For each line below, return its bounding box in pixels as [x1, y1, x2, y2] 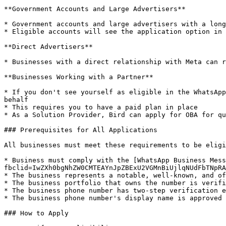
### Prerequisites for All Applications [4, 126, 157, 134]
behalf [4, 96, 28, 103]
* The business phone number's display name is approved [4, 194, 222, 202]
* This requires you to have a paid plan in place [4, 103, 198, 111]
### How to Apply [4, 209, 69, 217]
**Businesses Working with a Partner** [4, 73, 153, 81]
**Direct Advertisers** [4, 43, 93, 50]
